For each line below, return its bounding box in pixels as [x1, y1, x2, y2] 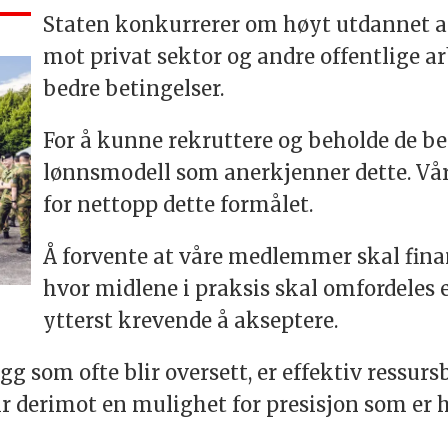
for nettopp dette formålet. [42, 192, 313, 218]
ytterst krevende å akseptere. [42, 308, 338, 334]
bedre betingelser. [42, 76, 229, 102]
